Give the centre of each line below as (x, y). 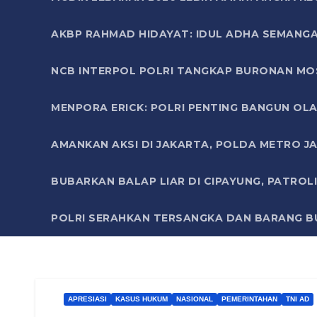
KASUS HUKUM (142, 299)
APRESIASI (87, 299)
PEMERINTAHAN (249, 299)
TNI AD (298, 299)
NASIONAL (195, 299)
